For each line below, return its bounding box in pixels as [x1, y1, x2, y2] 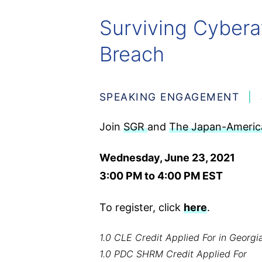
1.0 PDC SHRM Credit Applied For [99, 248, 247, 260]
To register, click [99, 201, 184, 213]
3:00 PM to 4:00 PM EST [99, 170, 223, 182]
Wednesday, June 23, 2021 [99, 151, 235, 164]
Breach [99, 42, 164, 66]
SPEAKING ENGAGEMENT [99, 90, 240, 103]
